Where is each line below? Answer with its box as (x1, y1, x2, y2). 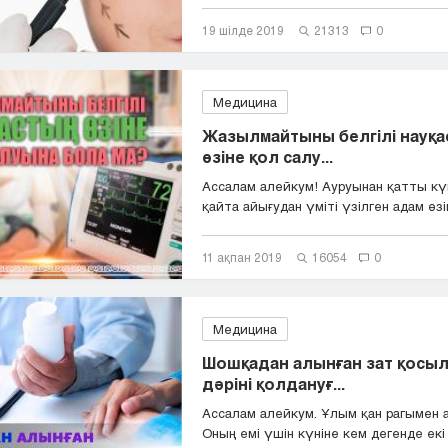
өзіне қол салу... (202, 147, 333, 166)
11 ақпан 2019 (202, 250, 282, 264)
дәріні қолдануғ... (202, 374, 345, 393)
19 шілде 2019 (202, 23, 284, 37)
